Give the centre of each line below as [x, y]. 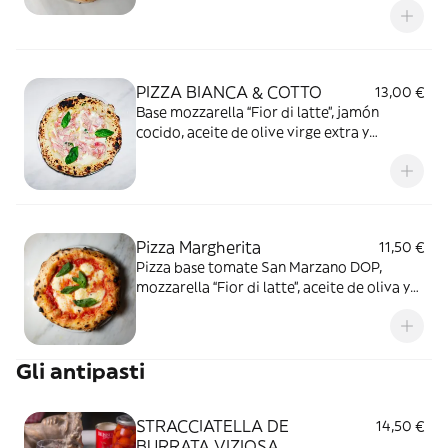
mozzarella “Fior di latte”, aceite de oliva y [273, 287]
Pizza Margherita [198, 247]
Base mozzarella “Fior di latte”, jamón [257, 112]
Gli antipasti [80, 371]
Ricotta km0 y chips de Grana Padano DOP [276, 17]
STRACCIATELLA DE [212, 426]
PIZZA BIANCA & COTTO [229, 92]
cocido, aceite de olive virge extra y [252, 132]
